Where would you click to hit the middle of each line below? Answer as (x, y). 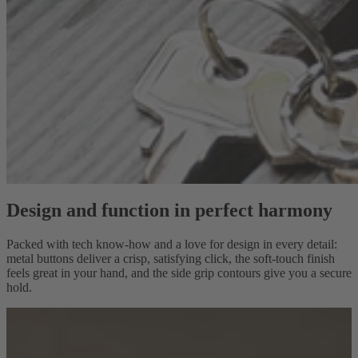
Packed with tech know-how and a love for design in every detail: (172, 245)
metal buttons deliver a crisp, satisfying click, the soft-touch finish (171, 259)
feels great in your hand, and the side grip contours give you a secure (179, 273)
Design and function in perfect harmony (169, 211)
